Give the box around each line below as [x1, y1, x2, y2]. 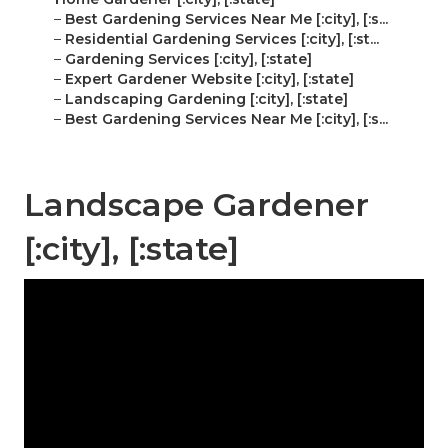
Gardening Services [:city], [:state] [65, 50, 312, 69]
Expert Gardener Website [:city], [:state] [65, 70, 354, 89]
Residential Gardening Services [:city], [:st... [65, 30, 379, 49]
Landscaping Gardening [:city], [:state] [65, 90, 348, 109]
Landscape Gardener [24, 185, 369, 225]
